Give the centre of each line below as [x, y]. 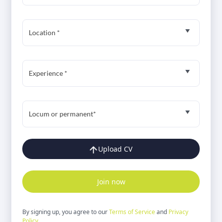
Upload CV [115, 149]
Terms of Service [132, 212]
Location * [45, 32]
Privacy [179, 212]
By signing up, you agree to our [66, 212]
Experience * [48, 73]
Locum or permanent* [63, 114]
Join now [111, 182]
